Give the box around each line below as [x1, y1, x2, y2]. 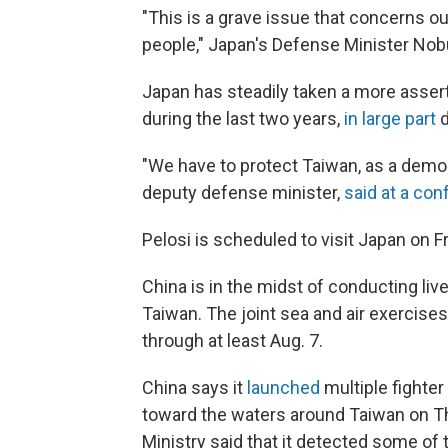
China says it [142, 377, 247, 399]
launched [247, 377, 320, 399]
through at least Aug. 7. [142, 330, 323, 352]
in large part [344, 108, 436, 130]
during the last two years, [142, 108, 344, 130]
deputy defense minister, [142, 182, 344, 204]
